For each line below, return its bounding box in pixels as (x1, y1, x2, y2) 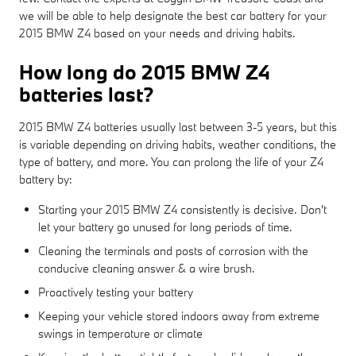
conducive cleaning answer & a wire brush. (38, 260, 255, 276)
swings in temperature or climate (38, 325, 203, 341)
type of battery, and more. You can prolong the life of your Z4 (19, 153, 323, 169)
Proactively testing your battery (38, 284, 193, 300)
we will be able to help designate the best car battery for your (19, 7, 327, 23)
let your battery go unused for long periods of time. (38, 219, 292, 234)
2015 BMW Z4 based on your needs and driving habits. (19, 25, 296, 41)
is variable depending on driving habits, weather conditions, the (19, 136, 336, 152)
